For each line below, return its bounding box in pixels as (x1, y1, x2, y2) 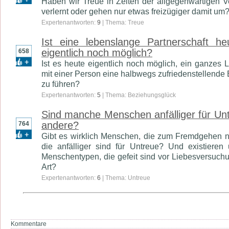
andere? (41, 120, 79, 131)
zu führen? (41, 79, 80, 88)
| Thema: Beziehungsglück (101, 91, 176, 99)
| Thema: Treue (101, 19, 144, 26)
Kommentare (11, 220, 47, 227)
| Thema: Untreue (101, 174, 150, 181)
